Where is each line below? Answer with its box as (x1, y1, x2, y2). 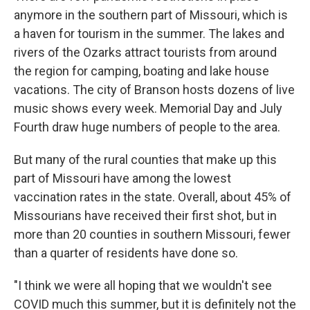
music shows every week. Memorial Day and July (14, 101, 282, 116)
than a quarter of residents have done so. (14, 246, 238, 260)
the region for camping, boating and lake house (14, 64, 269, 78)
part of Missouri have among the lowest (14, 171, 231, 185)
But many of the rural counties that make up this (14, 152, 277, 167)
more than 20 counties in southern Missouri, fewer (14, 227, 291, 241)
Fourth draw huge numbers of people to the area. (14, 120, 280, 134)
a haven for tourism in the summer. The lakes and (14, 26, 284, 41)
